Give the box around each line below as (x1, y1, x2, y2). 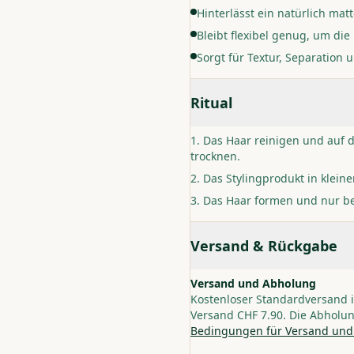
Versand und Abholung (190, 276, 316, 291)
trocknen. (190, 149, 240, 164)
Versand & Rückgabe (190, 236, 337, 255)
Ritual (190, 93, 232, 112)
